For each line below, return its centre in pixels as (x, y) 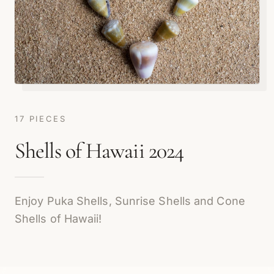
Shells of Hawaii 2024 (99, 151)
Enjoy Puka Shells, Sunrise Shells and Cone (130, 201)
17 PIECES (41, 119)
